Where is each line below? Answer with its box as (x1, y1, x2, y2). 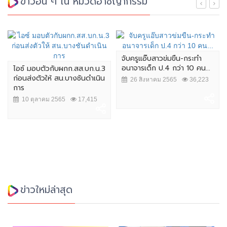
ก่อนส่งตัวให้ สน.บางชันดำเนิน (13, 73, 105, 84)
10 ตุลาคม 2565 (19, 96, 65, 103)
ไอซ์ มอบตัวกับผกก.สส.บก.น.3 (13, 63, 105, 74)
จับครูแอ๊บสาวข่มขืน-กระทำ (122, 53, 202, 64)
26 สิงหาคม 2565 (127, 76, 177, 84)
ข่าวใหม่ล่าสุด (20, 182, 72, 198)
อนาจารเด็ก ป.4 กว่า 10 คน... (122, 63, 210, 74)
